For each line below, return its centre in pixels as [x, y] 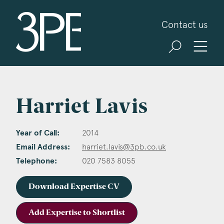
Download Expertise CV [74, 187]
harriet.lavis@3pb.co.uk [124, 147]
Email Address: [43, 147]
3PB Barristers [106, 18]
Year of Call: [38, 133]
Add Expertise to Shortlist [77, 213]
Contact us [185, 25]
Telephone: [36, 161]
